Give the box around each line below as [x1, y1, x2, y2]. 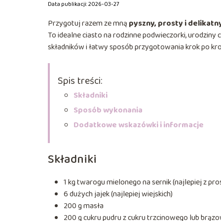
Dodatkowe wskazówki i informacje [74, 118, 204, 131]
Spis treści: [58, 73, 102, 89]
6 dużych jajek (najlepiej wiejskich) [64, 187, 173, 200]
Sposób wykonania [74, 104, 143, 116]
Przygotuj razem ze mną [48, 17, 129, 30]
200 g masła [64, 199, 104, 212]
